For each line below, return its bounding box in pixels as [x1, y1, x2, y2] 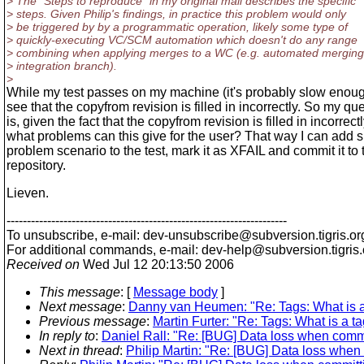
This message [39, 285, 120, 299]
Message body [133, 285, 218, 299]
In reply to [39, 329, 95, 343]
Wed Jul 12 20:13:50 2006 [80, 258, 234, 271]
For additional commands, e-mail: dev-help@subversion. [6, 243, 331, 257]
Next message [39, 300, 122, 314]
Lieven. [6, 186, 49, 200]
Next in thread [39, 344, 119, 357]
